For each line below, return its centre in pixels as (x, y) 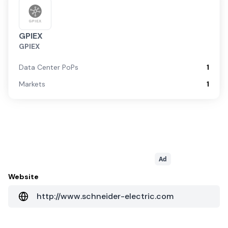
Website (23, 177)
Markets (32, 84)
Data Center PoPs (49, 67)
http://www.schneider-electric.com (105, 196)
